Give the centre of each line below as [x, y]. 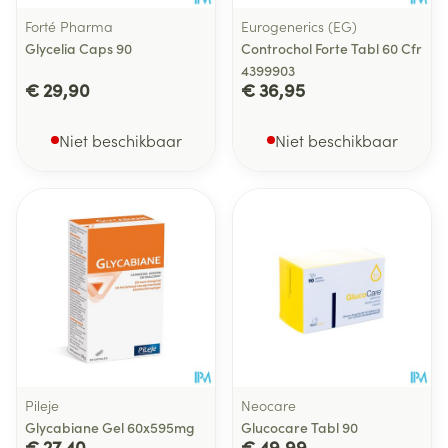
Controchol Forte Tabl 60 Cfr [331, 48]
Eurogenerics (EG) [299, 26]
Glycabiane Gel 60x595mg [110, 427]
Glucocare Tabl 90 [299, 427]
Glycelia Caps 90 [78, 48]
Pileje [42, 405]
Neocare [268, 405]
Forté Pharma [69, 26]
